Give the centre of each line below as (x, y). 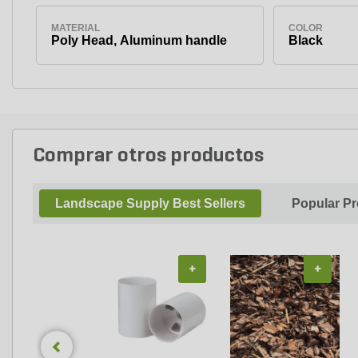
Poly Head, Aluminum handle (139, 40)
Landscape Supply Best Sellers (150, 203)
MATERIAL (75, 28)
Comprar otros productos (148, 156)
